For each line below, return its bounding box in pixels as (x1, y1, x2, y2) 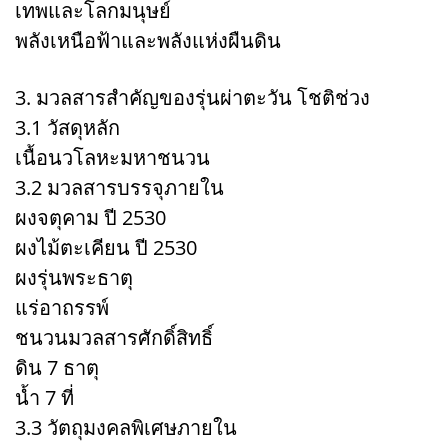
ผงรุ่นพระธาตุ (15, 263, 133, 291)
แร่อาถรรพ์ (15, 293, 109, 321)
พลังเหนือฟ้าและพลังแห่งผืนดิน (15, 26, 281, 54)
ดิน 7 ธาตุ (15, 353, 99, 381)
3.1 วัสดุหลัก (15, 113, 120, 141)
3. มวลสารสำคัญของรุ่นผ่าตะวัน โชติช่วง (15, 83, 370, 111)
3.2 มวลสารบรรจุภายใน (15, 173, 224, 201)
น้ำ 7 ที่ (15, 383, 74, 411)
